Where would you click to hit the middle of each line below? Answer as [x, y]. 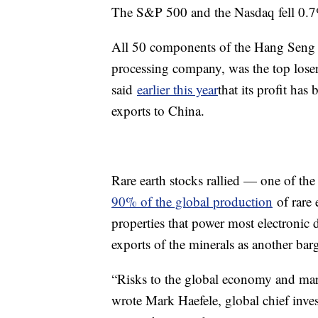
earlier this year [177, 89]
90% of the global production [192, 201]
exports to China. [158, 110]
